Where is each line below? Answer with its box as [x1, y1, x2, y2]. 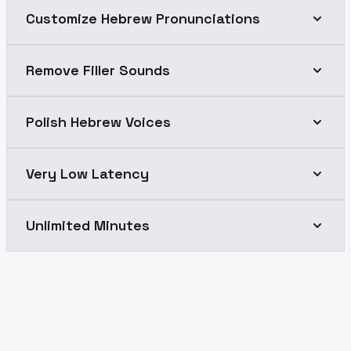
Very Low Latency [26, 164, 149, 183]
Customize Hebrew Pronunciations [26, 9, 260, 27]
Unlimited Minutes [26, 215, 150, 234]
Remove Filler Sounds [26, 60, 170, 79]
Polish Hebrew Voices [26, 112, 171, 131]
